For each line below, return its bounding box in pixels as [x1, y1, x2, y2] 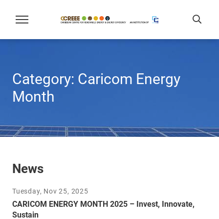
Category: [12, 70, 78, 88]
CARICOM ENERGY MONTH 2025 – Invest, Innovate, [12, 199, 195, 209]
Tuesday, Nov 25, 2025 [12, 187, 88, 195]
